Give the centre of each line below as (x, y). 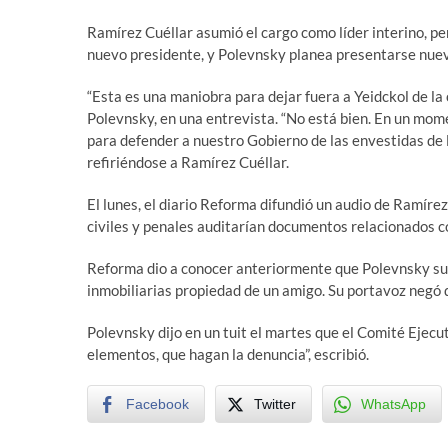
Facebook (157, 403)
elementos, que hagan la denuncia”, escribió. (228, 353)
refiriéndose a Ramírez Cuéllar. (188, 161)
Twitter (275, 403)
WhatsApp (393, 403)
